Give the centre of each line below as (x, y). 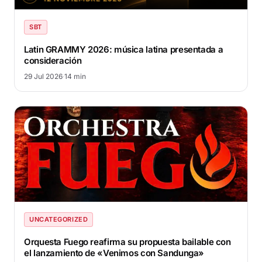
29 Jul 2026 (43, 77)
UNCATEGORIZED (59, 219)
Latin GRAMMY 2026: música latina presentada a (124, 50)
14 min (75, 77)
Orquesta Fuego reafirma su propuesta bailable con (127, 242)
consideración (53, 61)
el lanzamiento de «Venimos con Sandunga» (114, 253)
